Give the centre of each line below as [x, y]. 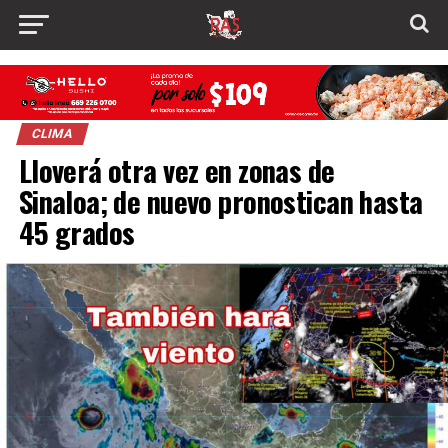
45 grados [76, 232]
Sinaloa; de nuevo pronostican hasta [220, 201]
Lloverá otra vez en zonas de [176, 170]
